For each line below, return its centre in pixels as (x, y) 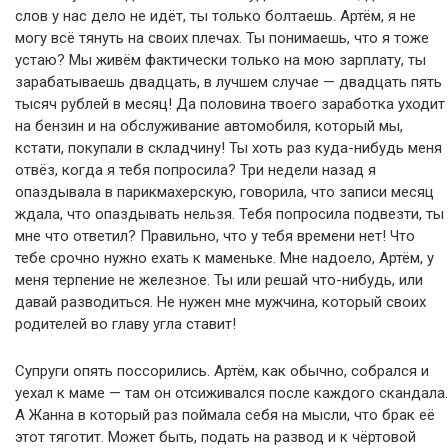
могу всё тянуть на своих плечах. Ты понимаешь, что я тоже (222, 37)
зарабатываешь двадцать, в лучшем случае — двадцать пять (228, 81)
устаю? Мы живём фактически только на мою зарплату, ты (220, 59)
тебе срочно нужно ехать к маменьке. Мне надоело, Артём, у (224, 257)
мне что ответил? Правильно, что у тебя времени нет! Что (215, 235)
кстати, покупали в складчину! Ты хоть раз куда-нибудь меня (228, 147)
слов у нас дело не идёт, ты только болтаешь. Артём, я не (215, 15)
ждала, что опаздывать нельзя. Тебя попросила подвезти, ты (229, 213)
